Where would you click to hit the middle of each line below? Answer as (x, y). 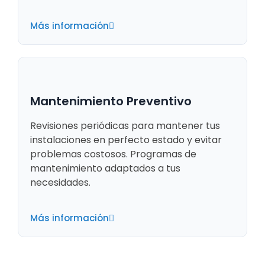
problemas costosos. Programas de (113, 154)
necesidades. (60, 183)
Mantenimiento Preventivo (111, 101)
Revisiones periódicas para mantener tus (125, 126)
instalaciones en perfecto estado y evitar (126, 140)
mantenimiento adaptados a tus (105, 169)
